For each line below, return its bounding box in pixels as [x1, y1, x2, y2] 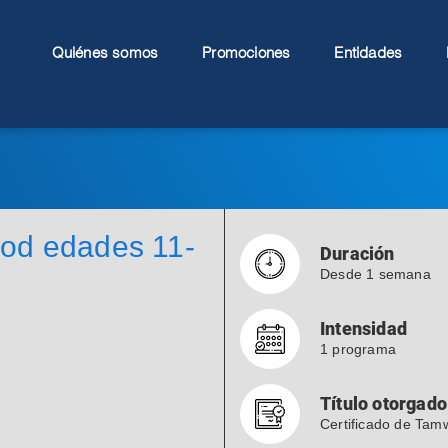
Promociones [202, 47, 291, 61]
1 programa [320, 341, 396, 357]
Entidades [334, 47, 403, 61]
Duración [320, 243, 395, 264]
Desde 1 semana [320, 266, 431, 282]
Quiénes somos [51, 47, 159, 61]
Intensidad [320, 318, 407, 339]
